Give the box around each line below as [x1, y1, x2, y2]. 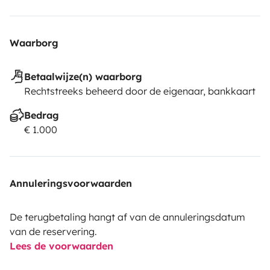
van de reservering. [10, 225, 97, 237]
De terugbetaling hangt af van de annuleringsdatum [10, 210, 245, 223]
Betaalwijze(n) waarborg [24, 70, 142, 83]
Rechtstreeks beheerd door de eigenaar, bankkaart [24, 84, 256, 97]
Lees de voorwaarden [10, 239, 113, 252]
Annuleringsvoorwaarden [10, 177, 132, 189]
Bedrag [24, 108, 59, 121]
